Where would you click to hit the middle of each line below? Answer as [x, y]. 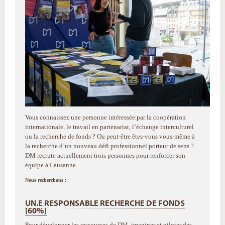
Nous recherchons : [46, 180]
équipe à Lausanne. [51, 165]
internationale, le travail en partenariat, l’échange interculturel [109, 127]
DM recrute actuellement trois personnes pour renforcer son [105, 155]
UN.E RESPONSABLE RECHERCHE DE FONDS [105, 204]
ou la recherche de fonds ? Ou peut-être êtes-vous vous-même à [110, 136]
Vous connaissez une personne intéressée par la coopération [105, 117]
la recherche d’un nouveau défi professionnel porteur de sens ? [109, 146]
